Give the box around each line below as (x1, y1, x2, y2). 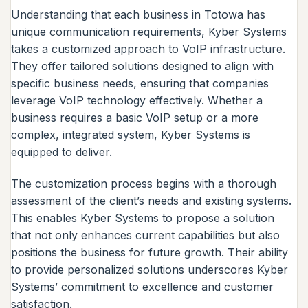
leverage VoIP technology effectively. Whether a (11, 93, 263, 108)
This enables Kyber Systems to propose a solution (11, 211, 274, 225)
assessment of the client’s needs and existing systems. (11, 194, 291, 208)
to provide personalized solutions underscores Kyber (11, 263, 288, 277)
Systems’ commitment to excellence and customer (11, 280, 274, 294)
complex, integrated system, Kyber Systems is (11, 128, 250, 142)
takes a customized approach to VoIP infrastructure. (11, 42, 285, 56)
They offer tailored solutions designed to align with (11, 59, 274, 74)
